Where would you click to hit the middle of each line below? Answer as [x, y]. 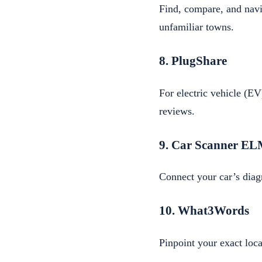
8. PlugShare [193, 61]
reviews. [177, 111]
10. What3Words [204, 211]
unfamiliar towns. [196, 27]
